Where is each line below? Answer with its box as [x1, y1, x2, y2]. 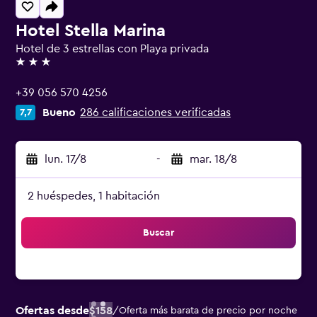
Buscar [143, 228, 174, 238]
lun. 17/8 [45, 154, 86, 165]
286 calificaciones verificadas [80, 107, 231, 118]
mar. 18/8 [190, 154, 237, 165]
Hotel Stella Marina [16, 23, 166, 40]
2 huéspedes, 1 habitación [28, 190, 160, 202]
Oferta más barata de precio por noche [119, 306, 297, 316]
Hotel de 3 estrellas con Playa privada [16, 43, 209, 54]
